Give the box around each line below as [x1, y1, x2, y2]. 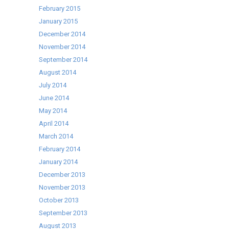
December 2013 [39, 171, 86, 178]
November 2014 [39, 43, 86, 51]
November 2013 [39, 184, 86, 191]
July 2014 [39, 81, 67, 89]
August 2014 [39, 68, 77, 76]
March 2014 [39, 132, 74, 140]
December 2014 [39, 30, 86, 38]
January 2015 [39, 17, 78, 25]
